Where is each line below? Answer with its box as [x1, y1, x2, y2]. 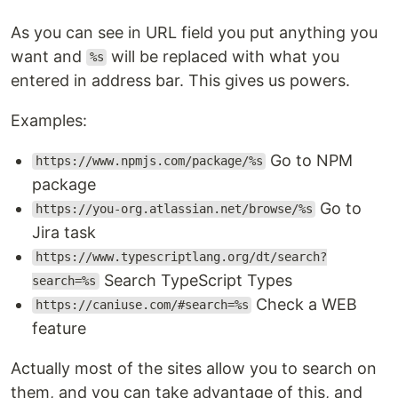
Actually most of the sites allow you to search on [11, 358, 377, 378]
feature [32, 318, 86, 338]
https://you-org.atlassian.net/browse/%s [35, 202, 313, 217]
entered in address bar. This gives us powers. [11, 70, 350, 90]
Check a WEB [251, 294, 358, 314]
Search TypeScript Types [99, 270, 292, 290]
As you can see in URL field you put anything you [11, 22, 378, 42]
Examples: [11, 110, 87, 130]
